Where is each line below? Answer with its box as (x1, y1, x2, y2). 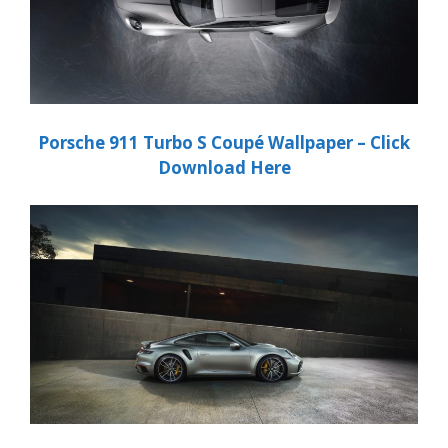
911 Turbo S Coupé (109, 130, 264, 154)
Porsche (38, 130, 105, 154)
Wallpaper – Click (268, 130, 410, 154)
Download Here (157, 155, 291, 179)
